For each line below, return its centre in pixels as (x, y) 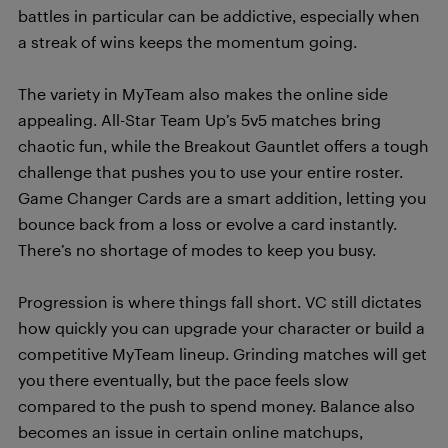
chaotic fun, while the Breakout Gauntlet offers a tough (223, 145)
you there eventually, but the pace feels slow (183, 379)
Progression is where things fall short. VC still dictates (220, 301)
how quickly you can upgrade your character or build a (221, 327)
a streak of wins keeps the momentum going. (187, 41)
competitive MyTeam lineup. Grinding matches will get (222, 353)
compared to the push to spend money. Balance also (216, 405)
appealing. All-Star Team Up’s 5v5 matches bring (199, 119)
